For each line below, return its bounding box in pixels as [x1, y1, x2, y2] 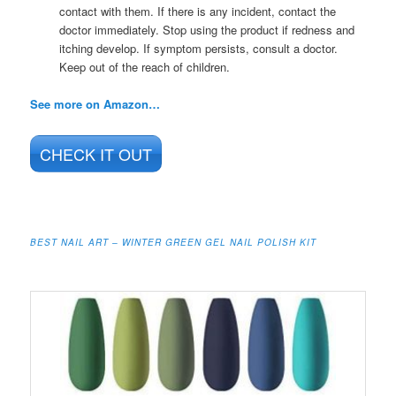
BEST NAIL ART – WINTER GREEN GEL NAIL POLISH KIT [30, 235, 317, 248]
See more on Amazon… [30, 95, 161, 113]
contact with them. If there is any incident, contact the [58, 3, 336, 20]
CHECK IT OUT [40, 141, 153, 165]
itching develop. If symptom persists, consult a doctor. [58, 40, 338, 57]
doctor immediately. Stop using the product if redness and [58, 21, 354, 39]
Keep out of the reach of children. [58, 58, 230, 76]
